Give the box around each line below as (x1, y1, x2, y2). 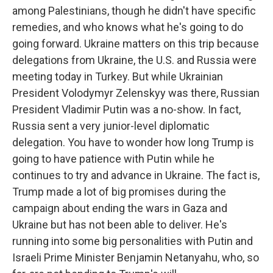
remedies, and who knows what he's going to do (12, 21, 243, 34)
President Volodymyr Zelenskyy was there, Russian (12, 87, 260, 99)
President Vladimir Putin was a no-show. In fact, (12, 103, 241, 116)
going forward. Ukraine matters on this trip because (12, 37, 259, 50)
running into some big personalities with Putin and (12, 235, 253, 247)
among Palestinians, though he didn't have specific (12, 4, 256, 17)
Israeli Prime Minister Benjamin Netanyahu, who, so (12, 251, 259, 264)
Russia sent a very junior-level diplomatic (12, 119, 210, 132)
